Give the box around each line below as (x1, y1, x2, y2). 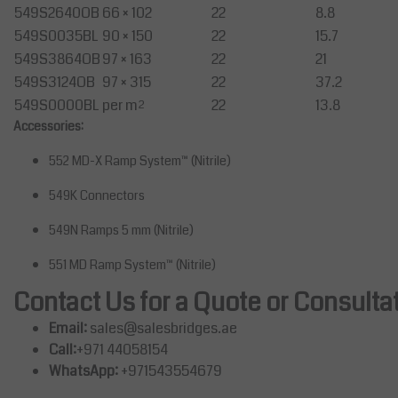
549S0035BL (14, 26, 98, 47)
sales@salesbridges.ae (90, 318, 237, 339)
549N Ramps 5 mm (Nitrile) (49, 221, 194, 240)
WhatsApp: (49, 361, 118, 382)
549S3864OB (14, 49, 100, 70)
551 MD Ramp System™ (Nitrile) (49, 256, 216, 275)
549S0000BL (14, 95, 99, 116)
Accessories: (13, 117, 84, 136)
